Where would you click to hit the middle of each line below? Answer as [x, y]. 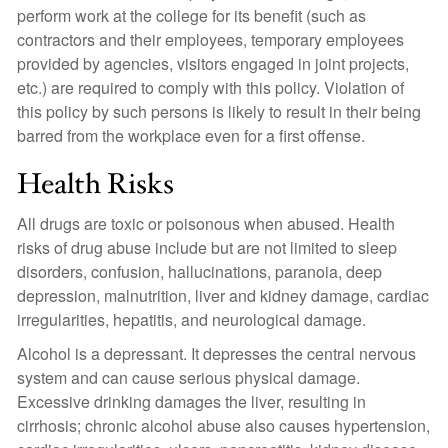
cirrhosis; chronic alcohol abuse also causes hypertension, [223, 425]
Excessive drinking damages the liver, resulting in [191, 401]
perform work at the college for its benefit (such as [191, 15]
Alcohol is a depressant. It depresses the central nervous [216, 353]
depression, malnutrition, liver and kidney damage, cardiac [223, 295]
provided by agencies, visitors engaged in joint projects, [213, 63]
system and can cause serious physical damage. [188, 377]
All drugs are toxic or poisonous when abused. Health [206, 223]
